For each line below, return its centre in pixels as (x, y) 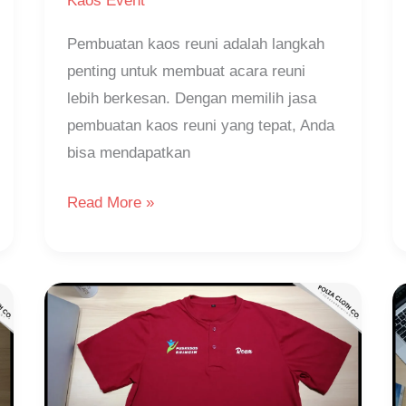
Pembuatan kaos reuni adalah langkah (196, 43)
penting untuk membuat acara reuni (187, 71)
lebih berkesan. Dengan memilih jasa (192, 98)
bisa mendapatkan (129, 152)
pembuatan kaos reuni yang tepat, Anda (201, 125)
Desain (90, 345)
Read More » (111, 203)
